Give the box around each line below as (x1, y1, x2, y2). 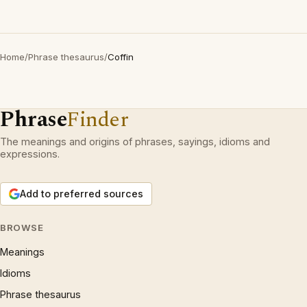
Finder (66, 103, 129, 136)
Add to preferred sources (20, 188, 143, 199)
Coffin (108, 51, 134, 62)
